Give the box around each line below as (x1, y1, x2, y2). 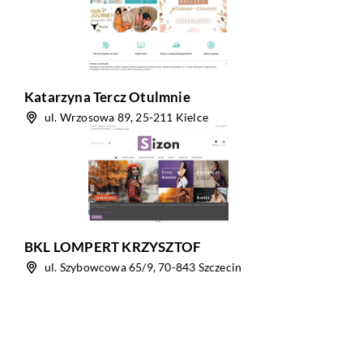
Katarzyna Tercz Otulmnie (24, 88, 190, 105)
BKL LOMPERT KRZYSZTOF (24, 238, 202, 255)
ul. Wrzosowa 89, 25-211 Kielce (45, 110, 208, 124)
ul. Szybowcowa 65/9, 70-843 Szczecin (45, 260, 242, 274)
